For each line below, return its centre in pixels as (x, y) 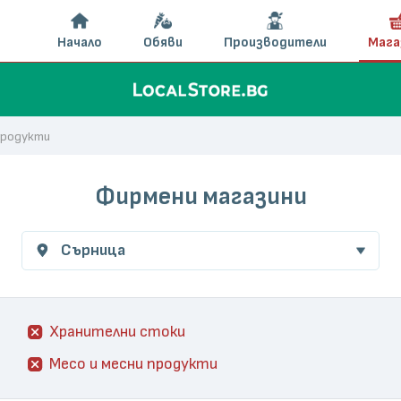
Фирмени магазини (200, 197)
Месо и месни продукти (133, 364)
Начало (80, 43)
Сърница (93, 250)
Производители (275, 43)
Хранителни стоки (117, 332)
